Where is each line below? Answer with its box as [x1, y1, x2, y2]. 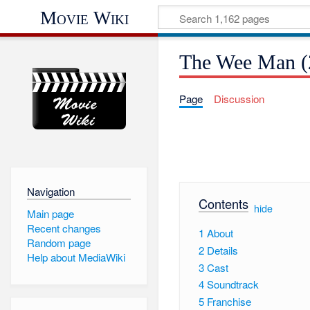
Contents [198, 194, 248, 212]
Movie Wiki [39, 7, 129, 28]
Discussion [213, 91, 264, 107]
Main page [26, 206, 74, 221]
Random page [26, 235, 91, 250]
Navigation [26, 183, 75, 199]
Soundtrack [206, 277, 259, 292]
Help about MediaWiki [26, 250, 125, 265]
